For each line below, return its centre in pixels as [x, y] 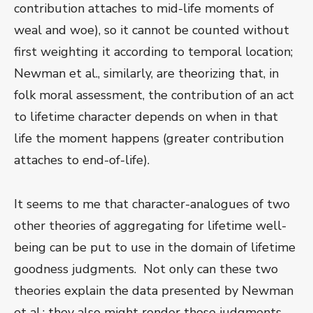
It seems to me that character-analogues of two [152, 204]
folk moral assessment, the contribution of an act [154, 95]
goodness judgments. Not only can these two [146, 269]
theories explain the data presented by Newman [154, 291]
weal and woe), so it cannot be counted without [152, 30]
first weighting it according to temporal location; [153, 52]
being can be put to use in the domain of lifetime [155, 248]
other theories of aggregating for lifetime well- [150, 226]
